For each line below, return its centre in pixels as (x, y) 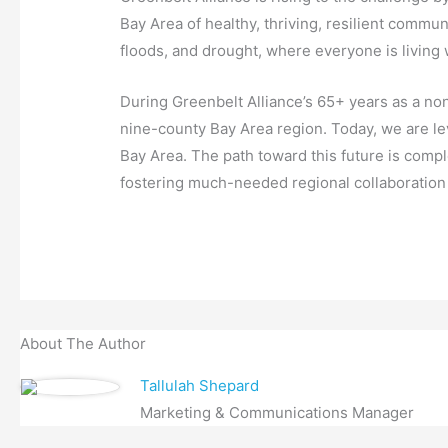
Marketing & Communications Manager (276, 412)
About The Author (83, 343)
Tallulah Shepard (199, 385)
